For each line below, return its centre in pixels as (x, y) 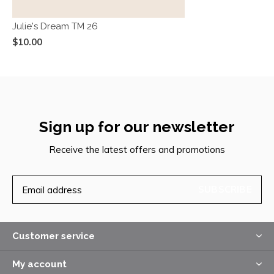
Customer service (54, 236)
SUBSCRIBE (225, 190)
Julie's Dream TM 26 (55, 27)
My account (39, 265)
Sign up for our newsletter (137, 127)
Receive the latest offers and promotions (137, 150)
